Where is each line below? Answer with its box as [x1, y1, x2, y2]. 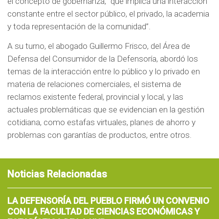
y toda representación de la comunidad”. [7, 22, 151, 32]
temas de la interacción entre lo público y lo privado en [7, 66, 200, 76]
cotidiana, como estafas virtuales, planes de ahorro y [7, 117, 196, 127]
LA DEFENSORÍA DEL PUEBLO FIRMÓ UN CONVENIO [7, 195, 209, 206]
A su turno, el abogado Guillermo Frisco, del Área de [7, 41, 190, 51]
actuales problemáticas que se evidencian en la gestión [7, 104, 204, 114]
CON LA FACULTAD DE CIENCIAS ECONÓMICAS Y [7, 206, 200, 217]
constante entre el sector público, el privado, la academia [7, 9, 209, 19]
